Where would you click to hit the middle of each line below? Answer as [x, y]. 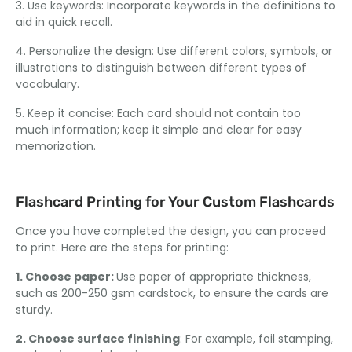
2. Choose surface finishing [98, 338]
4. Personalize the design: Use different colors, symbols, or [174, 51]
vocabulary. [51, 84]
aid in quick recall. [67, 22]
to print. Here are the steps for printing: [122, 247]
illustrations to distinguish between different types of [161, 67]
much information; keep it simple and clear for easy [159, 129]
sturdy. [37, 309]
